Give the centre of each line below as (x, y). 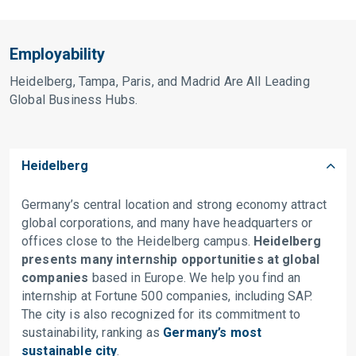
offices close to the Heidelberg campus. (137, 241)
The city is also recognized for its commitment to (161, 314)
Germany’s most (213, 332)
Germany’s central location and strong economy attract (174, 204)
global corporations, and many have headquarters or (167, 222)
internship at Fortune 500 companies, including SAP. (167, 296)
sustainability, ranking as (93, 332)
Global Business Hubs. (74, 99)
